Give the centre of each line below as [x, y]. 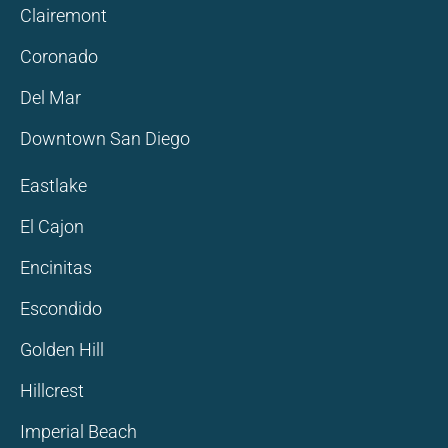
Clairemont [63, 16]
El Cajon [52, 227]
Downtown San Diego [105, 139]
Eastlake [53, 186]
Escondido [61, 309]
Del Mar [50, 98]
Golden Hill [62, 350]
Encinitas [56, 268]
